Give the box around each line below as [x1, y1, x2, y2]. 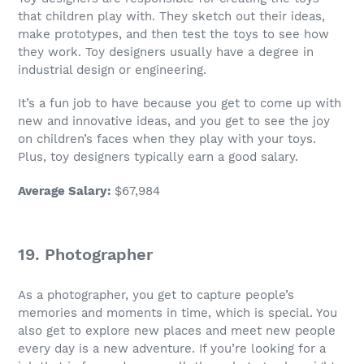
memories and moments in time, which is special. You [18, 305, 337, 321]
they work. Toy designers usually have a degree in [18, 44, 314, 59]
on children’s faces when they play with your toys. [18, 132, 316, 147]
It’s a [18, 96, 50, 111]
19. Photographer [18, 244, 153, 264]
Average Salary [18, 183, 107, 198]
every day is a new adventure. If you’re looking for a [18, 341, 326, 357]
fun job [50, 96, 91, 111]
